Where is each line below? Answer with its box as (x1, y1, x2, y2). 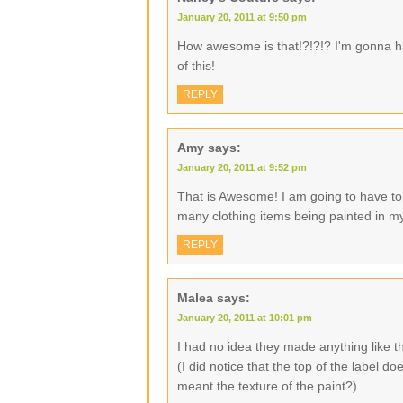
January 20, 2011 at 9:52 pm (177, 162, 307, 173)
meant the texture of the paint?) (177, 379, 357, 393)
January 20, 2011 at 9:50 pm (177, 12, 307, 22)
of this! (177, 58, 215, 73)
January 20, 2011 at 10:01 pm (177, 312, 312, 323)
